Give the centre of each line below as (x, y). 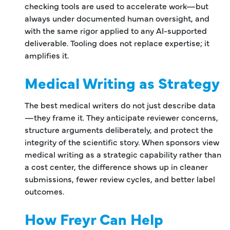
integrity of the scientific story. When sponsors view (122, 141)
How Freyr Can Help (94, 218)
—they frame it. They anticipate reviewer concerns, (121, 117)
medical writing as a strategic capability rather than (123, 154)
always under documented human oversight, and (117, 18)
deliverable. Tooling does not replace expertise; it (117, 42)
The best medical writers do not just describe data (120, 104)
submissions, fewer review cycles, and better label (120, 178)
